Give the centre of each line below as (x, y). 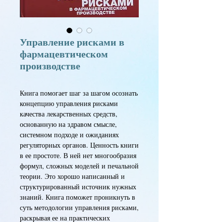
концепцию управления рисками (69, 103)
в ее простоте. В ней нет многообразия (78, 155)
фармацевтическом (64, 54)
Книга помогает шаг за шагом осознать (79, 93)
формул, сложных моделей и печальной (79, 166)
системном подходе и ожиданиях (69, 135)
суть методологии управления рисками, (79, 207)
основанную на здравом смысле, (68, 124)
